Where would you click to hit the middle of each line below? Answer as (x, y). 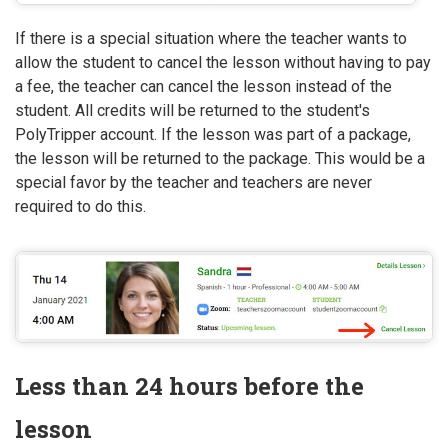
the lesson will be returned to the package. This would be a (220, 158)
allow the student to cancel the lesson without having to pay (223, 62)
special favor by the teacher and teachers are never (193, 182)
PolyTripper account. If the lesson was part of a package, (213, 134)
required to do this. (80, 206)
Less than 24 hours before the (189, 386)
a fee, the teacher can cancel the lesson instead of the (203, 86)
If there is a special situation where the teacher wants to (211, 38)
